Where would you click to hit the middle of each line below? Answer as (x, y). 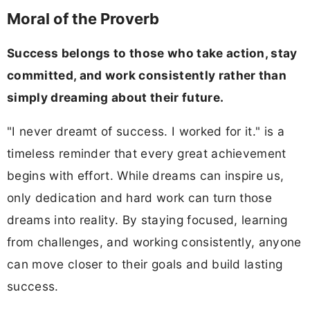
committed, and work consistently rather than (147, 75)
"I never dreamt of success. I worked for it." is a (146, 131)
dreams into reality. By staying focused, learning (147, 220)
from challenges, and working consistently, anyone (154, 242)
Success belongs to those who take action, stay (152, 53)
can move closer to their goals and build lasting (145, 264)
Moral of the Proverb (83, 18)
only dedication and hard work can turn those (140, 198)
